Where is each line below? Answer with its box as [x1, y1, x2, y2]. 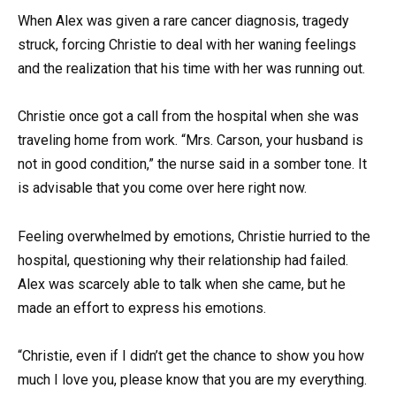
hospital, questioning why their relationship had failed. [18, 251, 348, 269]
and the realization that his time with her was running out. [18, 60, 365, 78]
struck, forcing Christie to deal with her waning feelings [18, 36, 356, 54]
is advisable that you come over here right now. [18, 179, 307, 197]
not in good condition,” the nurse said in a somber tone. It [18, 156, 367, 173]
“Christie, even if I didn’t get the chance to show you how [18, 346, 364, 364]
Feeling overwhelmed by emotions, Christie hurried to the [18, 227, 370, 245]
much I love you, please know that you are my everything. [18, 370, 367, 388]
